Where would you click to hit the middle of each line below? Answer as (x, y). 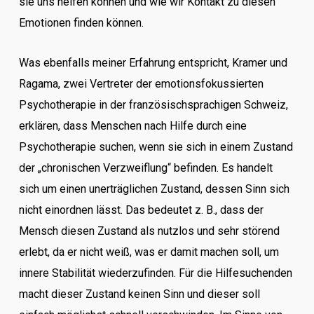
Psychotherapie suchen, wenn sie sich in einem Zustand (156, 147)
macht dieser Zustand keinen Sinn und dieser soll (139, 294)
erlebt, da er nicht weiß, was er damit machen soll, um (149, 252)
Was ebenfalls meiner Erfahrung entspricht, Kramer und (153, 63)
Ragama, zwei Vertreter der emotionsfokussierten (141, 84)
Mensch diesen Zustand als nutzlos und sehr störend (149, 231)
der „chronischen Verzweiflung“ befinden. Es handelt (145, 168)
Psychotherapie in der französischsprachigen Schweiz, (153, 105)
